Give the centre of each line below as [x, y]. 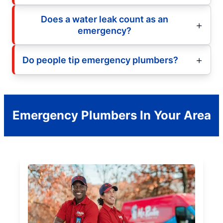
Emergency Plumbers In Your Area [111, 115]
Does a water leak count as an [105, 19]
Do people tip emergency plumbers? [100, 60]
